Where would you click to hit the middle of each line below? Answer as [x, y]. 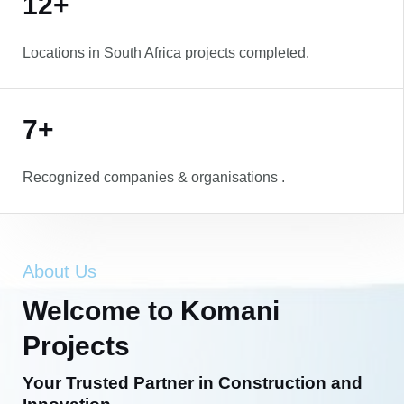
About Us [60, 271]
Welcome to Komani [151, 310]
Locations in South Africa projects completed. [166, 52]
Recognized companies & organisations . [154, 177]
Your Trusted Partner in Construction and [193, 382]
